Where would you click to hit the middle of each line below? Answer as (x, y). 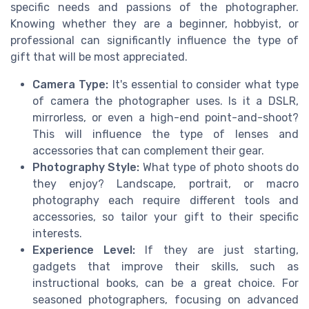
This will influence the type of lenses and (166, 134)
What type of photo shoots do (219, 168)
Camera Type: (71, 85)
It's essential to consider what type (204, 85)
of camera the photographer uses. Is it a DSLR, (166, 101)
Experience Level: (84, 250)
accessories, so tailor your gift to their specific (166, 217)
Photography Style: (86, 168)
